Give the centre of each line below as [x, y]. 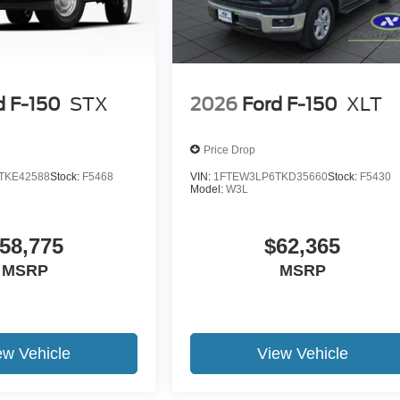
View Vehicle [302, 354]
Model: [208, 190]
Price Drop [230, 150]
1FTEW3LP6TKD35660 [271, 177]
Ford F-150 [290, 104]
